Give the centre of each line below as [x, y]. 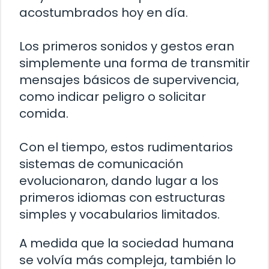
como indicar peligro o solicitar [113, 96]
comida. [44, 113]
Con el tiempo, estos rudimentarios [126, 147]
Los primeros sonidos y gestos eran [127, 46]
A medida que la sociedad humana [127, 243]
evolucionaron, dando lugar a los [119, 180]
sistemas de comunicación [101, 164]
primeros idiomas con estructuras [122, 197]
